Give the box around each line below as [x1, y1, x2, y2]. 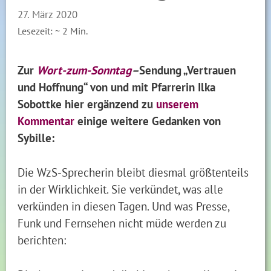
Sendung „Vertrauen [139, 62, 237, 78]
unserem [156, 96, 199, 112]
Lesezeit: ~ [18, 24, 60, 38]
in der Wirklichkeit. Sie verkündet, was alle [18, 181, 224, 197]
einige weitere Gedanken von [74, 113, 221, 129]
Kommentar [18, 113, 75, 129]
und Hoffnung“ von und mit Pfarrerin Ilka [18, 79, 216, 95]
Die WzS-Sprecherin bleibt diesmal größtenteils [18, 165, 249, 180]
